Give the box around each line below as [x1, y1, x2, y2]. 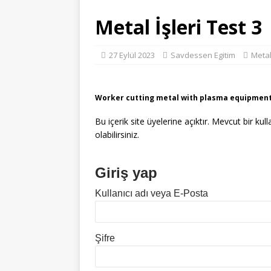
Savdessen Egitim [171, 50, 235, 60]
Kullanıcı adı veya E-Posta [95, 188, 208, 198]
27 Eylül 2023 [109, 50, 155, 60]
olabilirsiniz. [95, 129, 139, 140]
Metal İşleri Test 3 [95, 14, 262, 40]
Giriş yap [95, 165, 157, 181]
